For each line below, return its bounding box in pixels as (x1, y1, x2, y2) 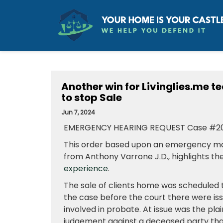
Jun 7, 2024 (61, 108, 95, 116)
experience (64, 163, 108, 174)
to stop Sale (61, 91, 122, 105)
